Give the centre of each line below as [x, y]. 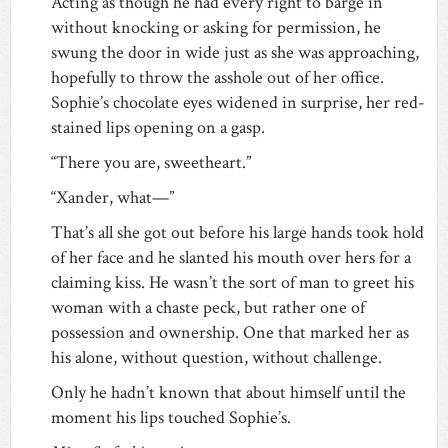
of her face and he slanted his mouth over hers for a [231, 257]
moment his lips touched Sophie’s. [171, 417]
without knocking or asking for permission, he [216, 27]
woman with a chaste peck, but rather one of [208, 307]
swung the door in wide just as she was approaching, [235, 52]
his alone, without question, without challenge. [216, 357]
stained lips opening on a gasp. [158, 127]
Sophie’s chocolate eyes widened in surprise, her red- [238, 102]
